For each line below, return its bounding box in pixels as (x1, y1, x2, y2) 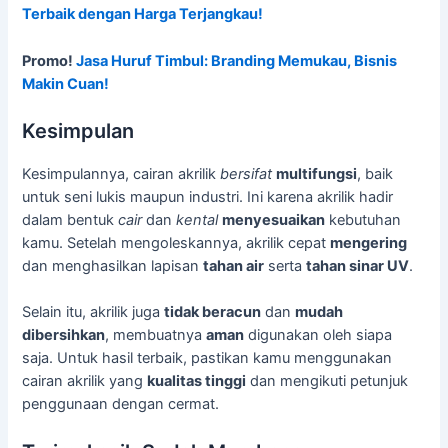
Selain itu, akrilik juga (22, 303, 165, 322)
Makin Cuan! (22, 74, 110, 93)
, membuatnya (105, 326, 207, 345)
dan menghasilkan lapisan (22, 257, 204, 276)
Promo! (22, 51, 77, 70)
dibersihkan (22, 326, 106, 345)
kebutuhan (325, 211, 402, 230)
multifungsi (276, 165, 358, 184)
